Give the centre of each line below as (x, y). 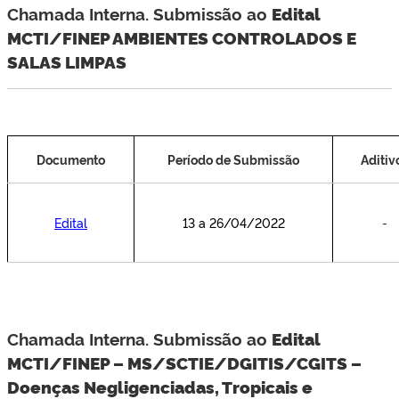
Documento (71, 159)
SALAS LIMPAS (67, 61)
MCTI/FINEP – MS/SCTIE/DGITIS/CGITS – (184, 362)
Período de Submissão (233, 159)
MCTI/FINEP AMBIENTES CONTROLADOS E (182, 37)
